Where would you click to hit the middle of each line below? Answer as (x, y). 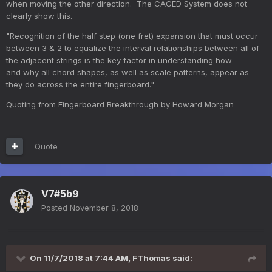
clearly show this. (42, 15)
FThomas (151, 258)
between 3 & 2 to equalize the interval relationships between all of (133, 48)
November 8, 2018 (104, 207)
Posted (56, 207)
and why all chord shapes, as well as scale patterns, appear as (127, 72)
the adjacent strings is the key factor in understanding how (120, 60)
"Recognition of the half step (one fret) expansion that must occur (132, 36)
